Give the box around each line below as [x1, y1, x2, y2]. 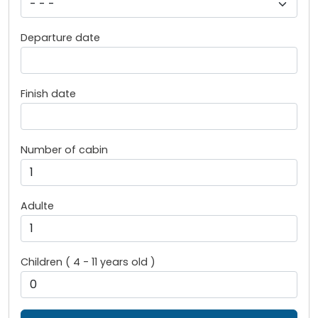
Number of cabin [21, 143, 108, 158]
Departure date [21, 31, 100, 45]
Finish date [21, 87, 76, 102]
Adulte [21, 199, 54, 214]
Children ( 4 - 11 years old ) [21, 255, 155, 270]
